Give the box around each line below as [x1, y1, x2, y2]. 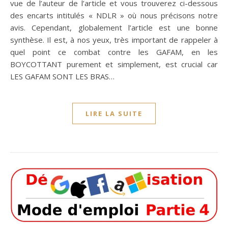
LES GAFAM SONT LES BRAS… [10, 71, 115, 81]
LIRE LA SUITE [85, 108, 142, 118]
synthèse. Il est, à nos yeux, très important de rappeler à [10, 34, 218, 45]
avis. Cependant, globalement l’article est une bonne [10, 22, 218, 33]
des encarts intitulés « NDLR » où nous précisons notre [10, 10, 218, 20]
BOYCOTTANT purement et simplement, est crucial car [10, 59, 218, 69]
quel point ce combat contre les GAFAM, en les [10, 46, 218, 57]
